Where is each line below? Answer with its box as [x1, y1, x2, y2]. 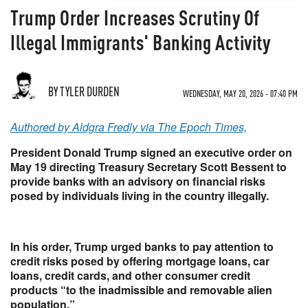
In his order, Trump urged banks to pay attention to [10, 239, 274, 254]
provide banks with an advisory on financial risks [10, 173, 265, 189]
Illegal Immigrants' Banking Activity [10, 29, 270, 55]
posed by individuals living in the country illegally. [10, 188, 269, 203]
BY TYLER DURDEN [48, 83, 120, 99]
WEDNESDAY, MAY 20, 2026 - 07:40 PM [183, 87, 298, 99]
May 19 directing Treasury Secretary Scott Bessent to [10, 159, 287, 175]
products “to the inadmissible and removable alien [10, 282, 272, 298]
